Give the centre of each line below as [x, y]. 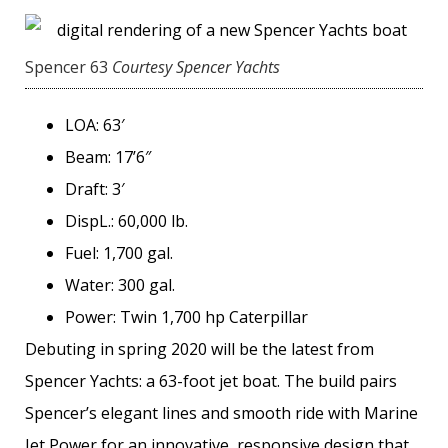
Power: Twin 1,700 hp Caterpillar [186, 317]
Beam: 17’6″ [108, 157]
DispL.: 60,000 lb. [126, 221]
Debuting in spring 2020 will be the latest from [199, 349]
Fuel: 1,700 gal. [119, 253]
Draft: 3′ [95, 189]
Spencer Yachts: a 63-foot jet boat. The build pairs [211, 381]
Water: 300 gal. [120, 285]
